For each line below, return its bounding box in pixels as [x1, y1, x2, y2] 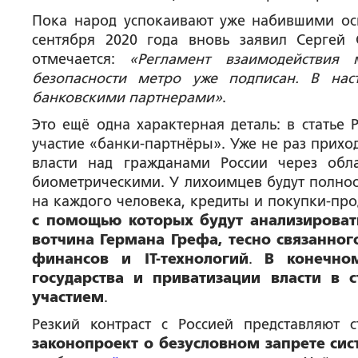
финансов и [32, 251, 145, 267]
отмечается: [32, 51, 130, 67]
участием [32, 289, 104, 305]
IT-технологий [144, 251, 249, 267]
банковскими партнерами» [32, 89, 222, 105]
